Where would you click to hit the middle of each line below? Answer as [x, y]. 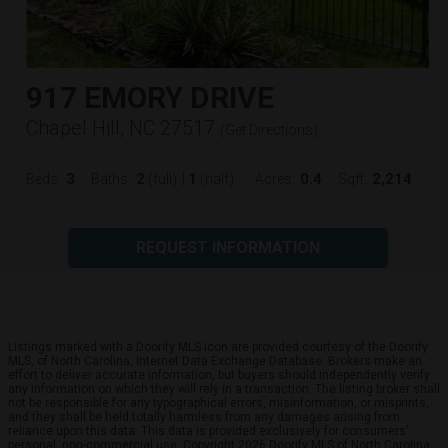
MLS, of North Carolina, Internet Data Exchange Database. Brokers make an [215, 360]
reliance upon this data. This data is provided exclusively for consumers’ [208, 430]
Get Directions [269, 129]
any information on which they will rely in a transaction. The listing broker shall [224, 388]
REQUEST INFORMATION [227, 247]
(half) [215, 178]
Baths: [111, 178]
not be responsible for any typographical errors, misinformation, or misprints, [218, 402]
